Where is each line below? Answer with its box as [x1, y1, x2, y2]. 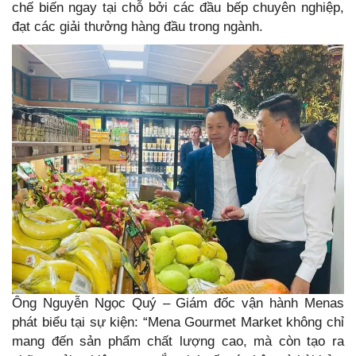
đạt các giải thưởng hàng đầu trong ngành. [12, 19, 263, 35]
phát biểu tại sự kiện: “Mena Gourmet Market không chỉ [12, 314, 344, 330]
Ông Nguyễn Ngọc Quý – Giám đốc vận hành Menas [12, 295, 344, 311]
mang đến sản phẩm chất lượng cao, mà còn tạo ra [12, 333, 344, 349]
